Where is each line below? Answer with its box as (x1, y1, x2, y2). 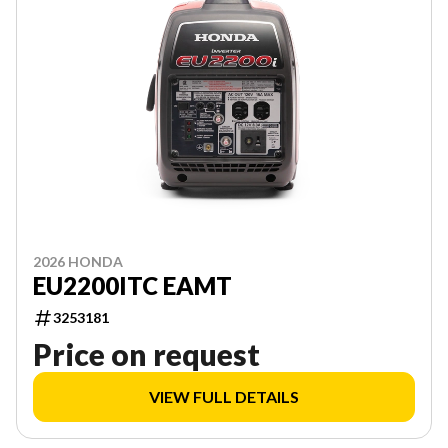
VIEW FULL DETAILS (149, 387, 299, 407)
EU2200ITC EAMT (33, 271, 232, 301)
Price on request (33, 336, 260, 373)
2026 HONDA (33, 253, 123, 271)
